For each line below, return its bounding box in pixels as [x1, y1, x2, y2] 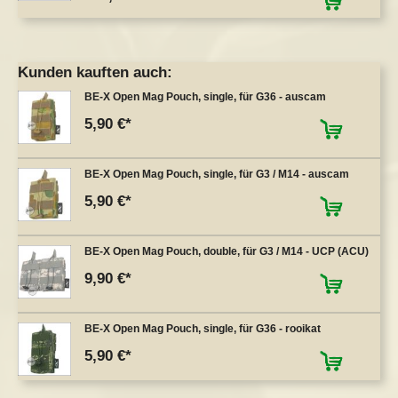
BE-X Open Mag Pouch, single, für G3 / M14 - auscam [84, 167, 349, 180]
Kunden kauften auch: [18, 64, 172, 82]
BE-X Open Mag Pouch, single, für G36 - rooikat [84, 322, 321, 335]
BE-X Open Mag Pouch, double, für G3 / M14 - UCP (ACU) [84, 244, 369, 258]
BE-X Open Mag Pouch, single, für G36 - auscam [84, 90, 326, 103]
